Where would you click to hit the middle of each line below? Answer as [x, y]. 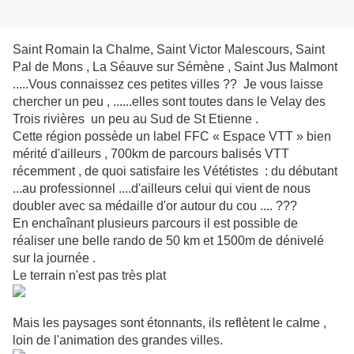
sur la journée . [54, 258]
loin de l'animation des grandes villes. [118, 341]
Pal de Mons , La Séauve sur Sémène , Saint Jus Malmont [175, 67]
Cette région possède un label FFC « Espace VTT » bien [172, 137]
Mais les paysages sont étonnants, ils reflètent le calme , [169, 323]
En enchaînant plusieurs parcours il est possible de [155, 224]
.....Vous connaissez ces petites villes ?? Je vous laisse [168, 85]
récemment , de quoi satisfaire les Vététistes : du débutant [175, 171]
